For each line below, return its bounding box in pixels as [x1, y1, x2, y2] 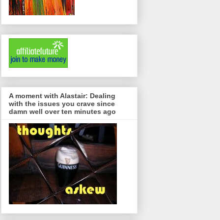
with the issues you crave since [9, 99, 115, 108]
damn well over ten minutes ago [9, 107, 116, 115]
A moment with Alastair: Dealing [9, 91, 115, 100]
